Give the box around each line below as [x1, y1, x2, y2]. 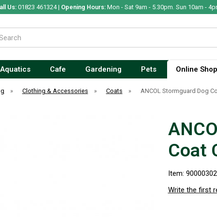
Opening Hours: [61, 3, 106, 11]
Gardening [85, 65, 122, 74]
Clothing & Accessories [22, 87, 88, 94]
